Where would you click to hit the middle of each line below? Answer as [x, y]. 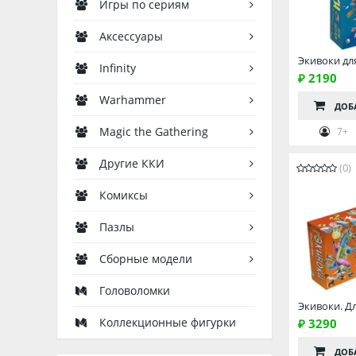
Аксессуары [132, 36]
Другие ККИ [132, 163]
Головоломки [135, 290]
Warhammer [133, 100]
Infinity [118, 68]
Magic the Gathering [154, 132]
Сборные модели [146, 259]
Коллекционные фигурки [168, 322]
